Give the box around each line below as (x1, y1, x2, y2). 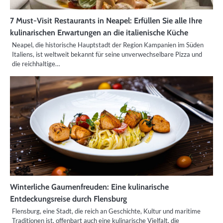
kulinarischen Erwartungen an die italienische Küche (10, 27, 188, 38)
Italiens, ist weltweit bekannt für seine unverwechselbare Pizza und (12, 50, 202, 59)
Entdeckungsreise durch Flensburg (10, 194, 127, 204)
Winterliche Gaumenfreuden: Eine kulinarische (10, 182, 169, 192)
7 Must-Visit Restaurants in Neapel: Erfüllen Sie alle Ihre (10, 15, 202, 26)
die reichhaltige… (12, 60, 60, 68)
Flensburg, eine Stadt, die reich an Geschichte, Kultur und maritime (12, 207, 201, 216)
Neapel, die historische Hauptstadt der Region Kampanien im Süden (12, 41, 204, 49)
